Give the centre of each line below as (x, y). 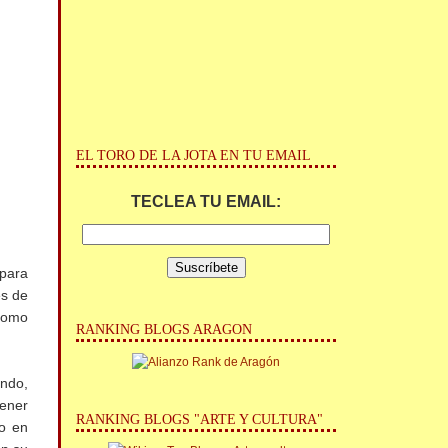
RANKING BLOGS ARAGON (164, 329)
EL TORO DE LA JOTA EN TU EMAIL (194, 155)
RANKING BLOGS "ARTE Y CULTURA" (200, 419)
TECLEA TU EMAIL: (206, 201)
